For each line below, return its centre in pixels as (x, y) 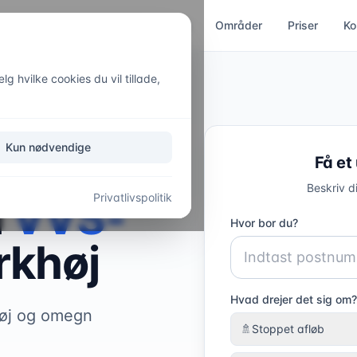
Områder (239, 25)
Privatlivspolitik (133, 197)
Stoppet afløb (288, 329)
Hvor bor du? (264, 223)
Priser (303, 25)
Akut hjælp (161, 25)
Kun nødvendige (48, 147)
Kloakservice (74, 25)
